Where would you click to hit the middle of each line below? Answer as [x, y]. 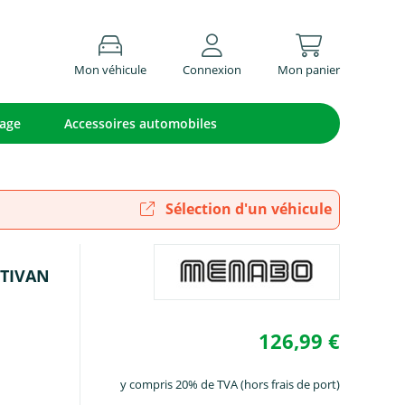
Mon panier [308, 69]
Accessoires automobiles [141, 123]
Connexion [212, 69]
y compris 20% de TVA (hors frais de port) [230, 384]
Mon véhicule [110, 69]
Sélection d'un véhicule [247, 209]
